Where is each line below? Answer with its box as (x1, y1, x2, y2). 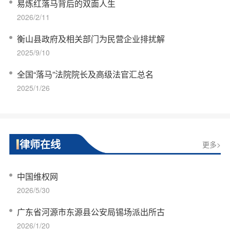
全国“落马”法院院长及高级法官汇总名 (16, 68, 154, 80)
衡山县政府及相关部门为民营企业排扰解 (16, 32, 165, 45)
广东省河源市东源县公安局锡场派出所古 (16, 205, 165, 218)
